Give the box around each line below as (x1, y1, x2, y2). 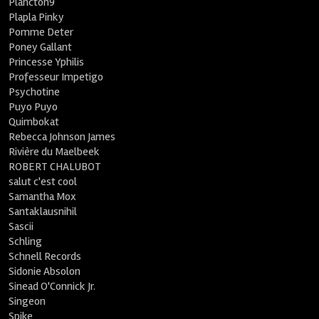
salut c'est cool (9, 174, 78, 189)
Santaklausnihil (9, 204, 78, 219)
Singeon (9, 294, 46, 308)
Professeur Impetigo (9, 70, 104, 84)
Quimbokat (9, 115, 60, 129)
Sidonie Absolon (9, 264, 81, 278)
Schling (9, 234, 43, 249)
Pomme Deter (9, 25, 74, 39)
